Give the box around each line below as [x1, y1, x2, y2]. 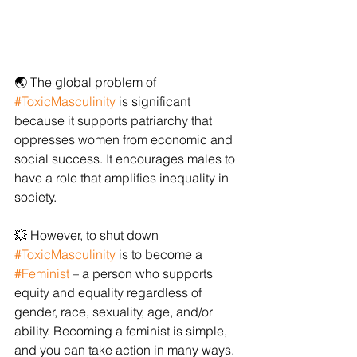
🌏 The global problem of [14, 74, 159, 90]
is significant [116, 93, 194, 109]
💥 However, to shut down [14, 227, 162, 243]
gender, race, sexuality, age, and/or [14, 304, 216, 320]
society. [14, 189, 57, 205]
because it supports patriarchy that [14, 112, 215, 128]
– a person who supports [69, 265, 216, 281]
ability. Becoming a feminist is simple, [14, 323, 230, 339]
